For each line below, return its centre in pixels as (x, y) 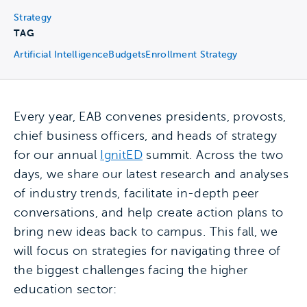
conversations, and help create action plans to (149, 212)
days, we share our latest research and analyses (151, 174)
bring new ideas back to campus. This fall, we (146, 232)
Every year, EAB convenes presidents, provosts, (150, 116)
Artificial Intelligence (61, 54)
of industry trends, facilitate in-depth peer (136, 193)
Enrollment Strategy (192, 54)
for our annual (57, 155)
